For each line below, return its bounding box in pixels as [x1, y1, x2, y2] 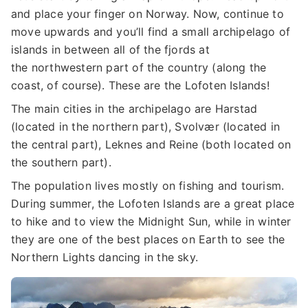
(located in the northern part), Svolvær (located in [11, 120, 280, 134]
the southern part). [11, 155, 115, 170]
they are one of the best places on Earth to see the [11, 232, 285, 247]
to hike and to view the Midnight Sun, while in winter [11, 214, 291, 229]
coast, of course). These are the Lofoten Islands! [11, 78, 269, 93]
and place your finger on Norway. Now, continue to [11, 7, 284, 21]
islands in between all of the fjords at [11, 43, 210, 57]
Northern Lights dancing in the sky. [11, 250, 202, 265]
